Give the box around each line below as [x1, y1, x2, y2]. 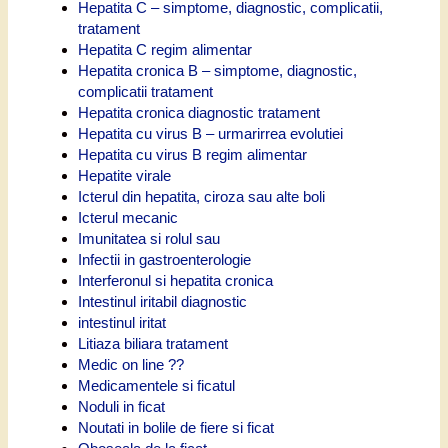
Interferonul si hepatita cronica [78, 271, 273, 289]
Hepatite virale [78, 166, 171, 184]
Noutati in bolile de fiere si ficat [78, 418, 274, 436]
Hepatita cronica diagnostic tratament [78, 103, 320, 121]
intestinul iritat [78, 313, 166, 331]
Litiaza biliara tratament [78, 334, 228, 352]
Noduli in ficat [78, 397, 165, 415]
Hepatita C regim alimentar [78, 40, 252, 58]
